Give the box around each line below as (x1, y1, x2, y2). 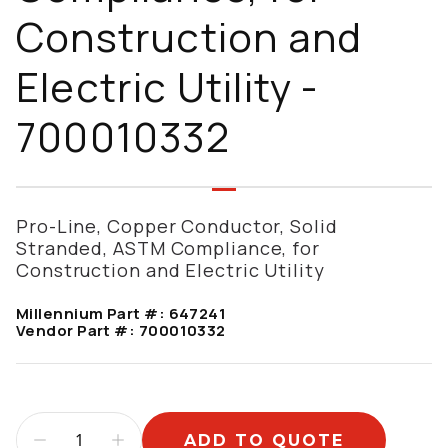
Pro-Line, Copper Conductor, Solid (16, 214, 338, 238)
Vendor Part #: (16, 320, 139, 341)
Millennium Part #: (16, 303, 169, 324)
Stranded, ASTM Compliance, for (16, 236, 320, 260)
